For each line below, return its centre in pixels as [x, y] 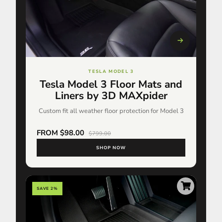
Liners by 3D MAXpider [111, 95]
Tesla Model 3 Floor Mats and [111, 84]
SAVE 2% [47, 188]
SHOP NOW [111, 147]
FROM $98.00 [61, 133]
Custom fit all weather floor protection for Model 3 [111, 111]
